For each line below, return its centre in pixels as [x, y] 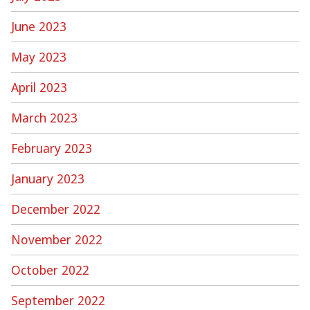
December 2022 [56, 209]
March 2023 [44, 117]
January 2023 [48, 178]
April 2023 [39, 87]
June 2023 [39, 26]
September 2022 [58, 300]
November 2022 [57, 239]
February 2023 [52, 148]
